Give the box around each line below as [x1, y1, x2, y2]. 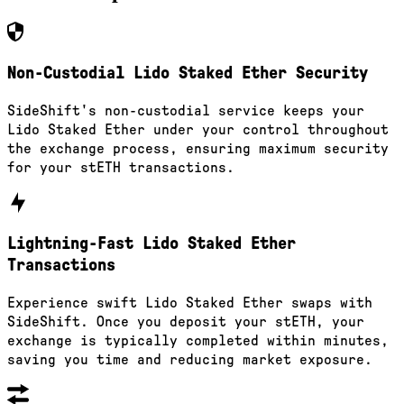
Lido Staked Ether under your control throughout [7, 122, 389, 137]
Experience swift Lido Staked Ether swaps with [7, 295, 372, 310]
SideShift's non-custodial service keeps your [7, 103, 364, 118]
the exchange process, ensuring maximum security [7, 141, 389, 156]
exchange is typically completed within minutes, [7, 333, 389, 348]
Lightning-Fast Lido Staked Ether [7, 235, 296, 253]
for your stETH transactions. [7, 160, 234, 175]
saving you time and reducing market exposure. [7, 352, 372, 367]
